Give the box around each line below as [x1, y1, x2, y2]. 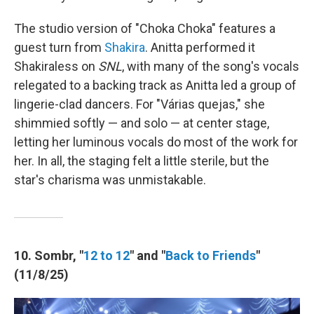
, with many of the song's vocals [122, 59, 299, 74]
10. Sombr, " [14, 248, 83, 264]
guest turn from [14, 40, 104, 55]
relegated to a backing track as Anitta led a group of [14, 78, 296, 93]
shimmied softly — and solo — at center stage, [14, 116, 269, 131]
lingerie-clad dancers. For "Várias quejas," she [14, 97, 265, 112]
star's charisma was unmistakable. [14, 172, 206, 188]
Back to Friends [165, 248, 256, 264]
